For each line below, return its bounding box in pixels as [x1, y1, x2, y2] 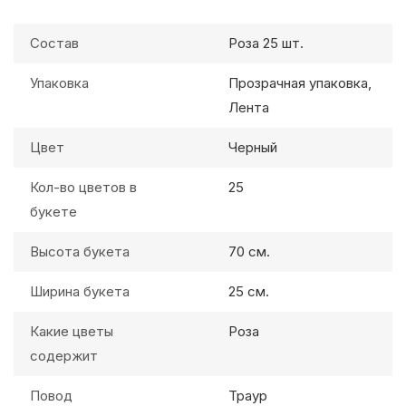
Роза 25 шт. [228, 34, 304, 52]
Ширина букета [30, 283, 130, 300]
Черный [228, 139, 277, 156]
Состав [30, 34, 79, 52]
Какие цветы [30, 323, 113, 340]
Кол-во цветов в [30, 179, 137, 196]
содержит [30, 347, 98, 364]
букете [30, 203, 77, 220]
